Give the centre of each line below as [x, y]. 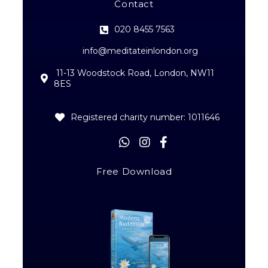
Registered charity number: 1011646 [145, 118]
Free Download [134, 172]
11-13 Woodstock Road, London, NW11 [134, 73]
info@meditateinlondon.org [140, 51]
